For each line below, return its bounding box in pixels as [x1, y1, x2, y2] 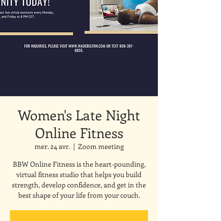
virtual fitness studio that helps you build [16, 170, 142, 179]
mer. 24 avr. [34, 142, 70, 151]
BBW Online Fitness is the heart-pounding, [12, 159, 146, 169]
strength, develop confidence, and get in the [12, 180, 146, 189]
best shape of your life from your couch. [18, 190, 140, 200]
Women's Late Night [18, 106, 140, 124]
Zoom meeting [77, 142, 124, 151]
